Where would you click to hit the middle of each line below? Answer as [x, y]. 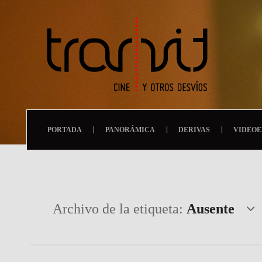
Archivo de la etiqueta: [120, 209]
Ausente [211, 209]
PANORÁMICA [130, 130]
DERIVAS [194, 130]
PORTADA [65, 130]
